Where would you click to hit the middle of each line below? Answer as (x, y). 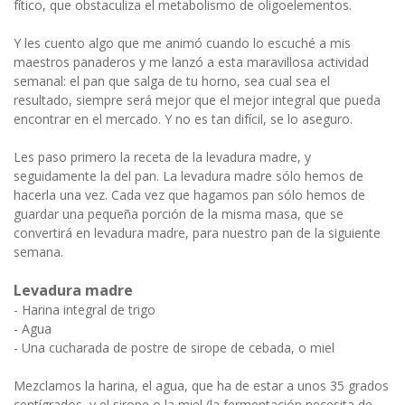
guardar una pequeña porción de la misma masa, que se (179, 213)
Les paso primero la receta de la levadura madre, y (162, 156)
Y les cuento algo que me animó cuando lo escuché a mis (182, 42)
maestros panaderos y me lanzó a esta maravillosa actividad (191, 61)
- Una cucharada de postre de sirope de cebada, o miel (174, 347)
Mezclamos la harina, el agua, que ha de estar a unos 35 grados (201, 385)
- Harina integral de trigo (85, 309)
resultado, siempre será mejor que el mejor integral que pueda (197, 99)
